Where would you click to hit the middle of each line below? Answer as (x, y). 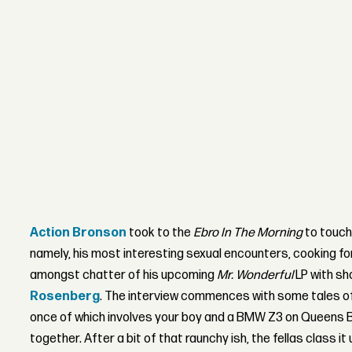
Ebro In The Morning (249, 233)
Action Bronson (79, 233)
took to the (160, 233)
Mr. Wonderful (257, 276)
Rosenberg (65, 297)
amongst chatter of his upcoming (124, 276)
